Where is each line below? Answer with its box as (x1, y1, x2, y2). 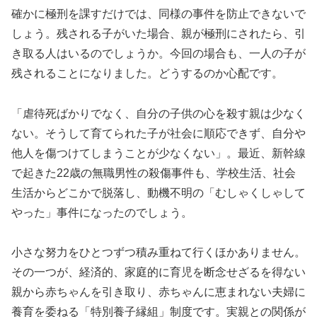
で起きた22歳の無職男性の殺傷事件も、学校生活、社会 (11, 166, 296, 179)
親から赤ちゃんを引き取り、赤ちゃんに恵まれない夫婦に (11, 286, 306, 299)
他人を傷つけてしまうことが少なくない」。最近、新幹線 (11, 146, 306, 159)
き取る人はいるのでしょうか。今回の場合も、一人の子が (11, 47, 306, 59)
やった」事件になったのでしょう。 (11, 206, 192, 219)
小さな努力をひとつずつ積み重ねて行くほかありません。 (11, 246, 306, 259)
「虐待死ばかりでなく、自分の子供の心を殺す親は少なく (11, 107, 306, 120)
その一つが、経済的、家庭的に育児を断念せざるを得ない (11, 266, 306, 279)
